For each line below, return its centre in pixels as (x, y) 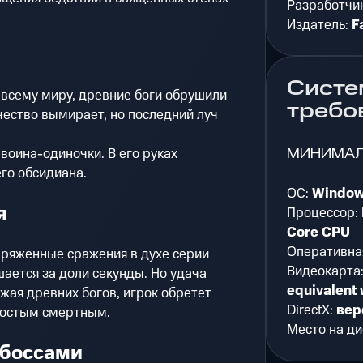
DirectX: (312, 311)
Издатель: (320, 25)
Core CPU (319, 233)
